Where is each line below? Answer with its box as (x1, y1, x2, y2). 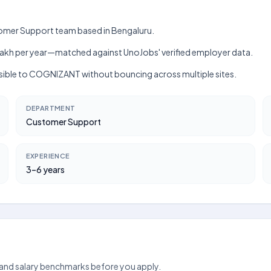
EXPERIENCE (25, 152, 70, 160)
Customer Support (25, 116, 101, 127)
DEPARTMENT (25, 104, 76, 112)
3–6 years (25, 164, 65, 175)
